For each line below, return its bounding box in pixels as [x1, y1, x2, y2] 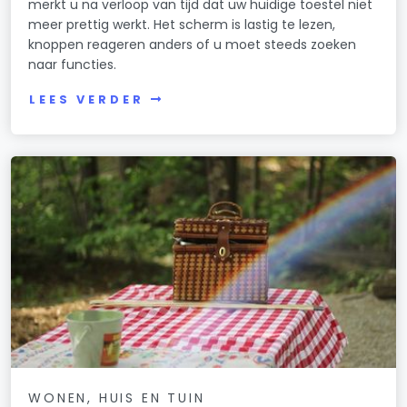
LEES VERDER [29, 91, 144, 107]
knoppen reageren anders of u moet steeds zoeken [28, 35, 357, 55]
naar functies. [28, 55, 117, 74]
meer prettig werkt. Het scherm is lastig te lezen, [28, 15, 336, 35]
